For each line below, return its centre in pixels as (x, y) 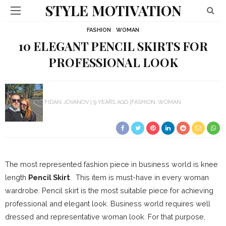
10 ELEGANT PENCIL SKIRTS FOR (113, 46)
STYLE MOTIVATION (113, 10)
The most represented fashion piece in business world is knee (111, 164)
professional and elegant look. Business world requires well (108, 204)
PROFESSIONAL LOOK (113, 62)
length (17, 177)
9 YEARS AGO (111, 102)
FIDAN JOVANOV (67, 102)
